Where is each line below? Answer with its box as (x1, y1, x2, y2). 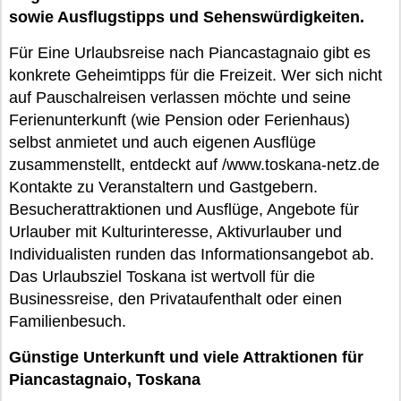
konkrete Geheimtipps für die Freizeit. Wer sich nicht (9, 66, 382, 84)
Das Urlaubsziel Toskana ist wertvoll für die (9, 268, 315, 286)
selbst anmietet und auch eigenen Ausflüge (9, 133, 316, 151)
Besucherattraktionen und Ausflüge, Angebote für (9, 200, 359, 218)
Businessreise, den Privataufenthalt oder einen (9, 290, 342, 308)
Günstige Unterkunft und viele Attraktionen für (9, 348, 363, 366)
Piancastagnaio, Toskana (9, 371, 200, 388)
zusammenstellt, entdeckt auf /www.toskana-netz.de (9, 156, 380, 174)
